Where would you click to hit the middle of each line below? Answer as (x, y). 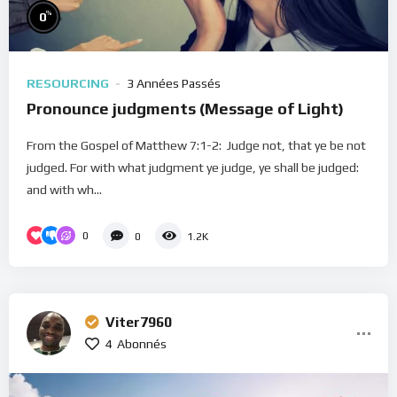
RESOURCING (68, 84)
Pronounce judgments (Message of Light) (185, 109)
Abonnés (142, 343)
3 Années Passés (174, 84)
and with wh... (64, 190)
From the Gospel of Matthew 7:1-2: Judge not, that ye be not (196, 146)
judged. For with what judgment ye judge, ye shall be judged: (193, 168)
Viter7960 (139, 322)
